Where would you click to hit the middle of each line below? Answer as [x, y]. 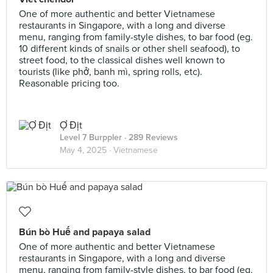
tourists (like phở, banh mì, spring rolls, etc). [111, 72]
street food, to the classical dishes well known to [122, 60]
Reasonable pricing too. [69, 83]
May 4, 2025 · [87, 150]
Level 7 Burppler [91, 137]
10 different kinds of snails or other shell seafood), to [129, 49]
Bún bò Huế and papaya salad [85, 232]
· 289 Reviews [150, 137]
